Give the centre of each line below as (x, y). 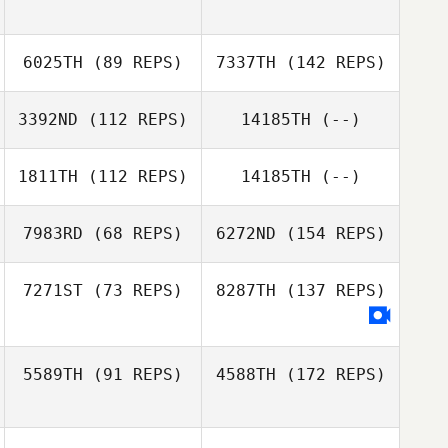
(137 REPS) (330, 290)
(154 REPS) (330, 233)
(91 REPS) (133, 374)
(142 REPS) (330, 62)
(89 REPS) (133, 62)
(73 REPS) (133, 290)
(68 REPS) (133, 233)
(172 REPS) (330, 374)
